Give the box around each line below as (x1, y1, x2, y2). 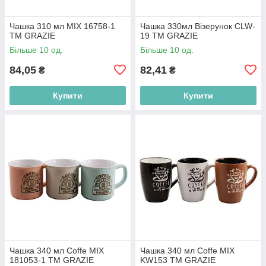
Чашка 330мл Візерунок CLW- (140, 21, 255, 31)
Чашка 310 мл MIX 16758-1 (9, 21, 115, 31)
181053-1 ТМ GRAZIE (9, 255, 94, 265)
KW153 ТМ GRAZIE (140, 255, 216, 265)
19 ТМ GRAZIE (140, 30, 198, 40)
